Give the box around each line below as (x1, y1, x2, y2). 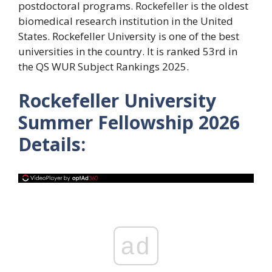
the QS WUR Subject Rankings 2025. (18, 59, 189, 74)
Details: (18, 131, 86, 157)
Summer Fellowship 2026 (18, 109, 240, 135)
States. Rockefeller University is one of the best (18, 29, 239, 44)
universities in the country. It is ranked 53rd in (18, 44, 237, 59)
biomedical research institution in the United (18, 14, 233, 29)
